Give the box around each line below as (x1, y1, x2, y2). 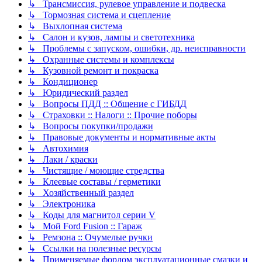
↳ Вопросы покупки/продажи (28, 121, 153, 132)
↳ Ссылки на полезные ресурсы (28, 243, 161, 254)
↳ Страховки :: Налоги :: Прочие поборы (28, 110, 197, 120)
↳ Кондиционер (28, 77, 98, 87)
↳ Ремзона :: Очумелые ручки (28, 232, 153, 243)
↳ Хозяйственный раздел (28, 188, 134, 198)
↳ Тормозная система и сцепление (28, 10, 171, 20)
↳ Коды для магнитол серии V (28, 210, 156, 220)
